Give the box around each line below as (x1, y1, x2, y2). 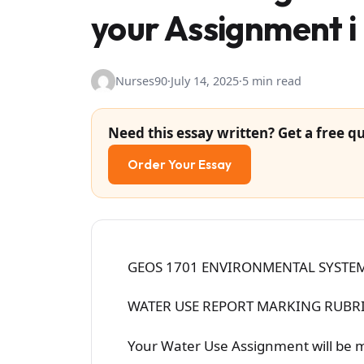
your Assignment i (91, 6, 357, 50)
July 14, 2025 (171, 72, 239, 89)
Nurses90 (115, 72, 167, 89)
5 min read (242, 72, 301, 89)
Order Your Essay (128, 156, 232, 172)
